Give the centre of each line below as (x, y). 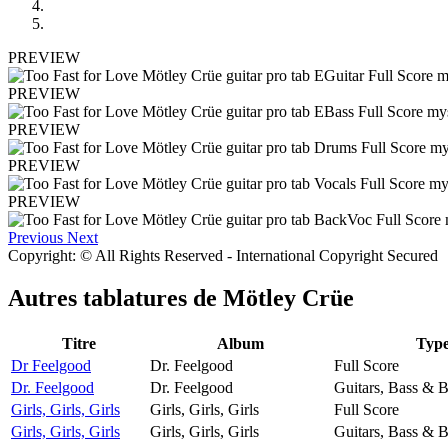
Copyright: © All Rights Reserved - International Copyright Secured (223, 255)
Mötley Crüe (288, 297)
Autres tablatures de (115, 297)
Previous (35, 237)
